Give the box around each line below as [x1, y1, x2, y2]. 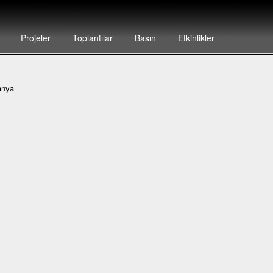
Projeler [20, 32, 51, 44]
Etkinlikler [177, 32, 214, 44]
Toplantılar [72, 32, 113, 44]
